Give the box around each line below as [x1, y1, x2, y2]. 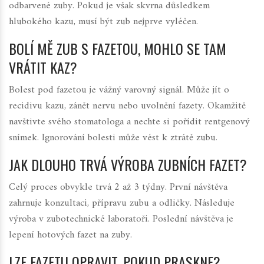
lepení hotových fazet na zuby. [9, 226, 132, 245]
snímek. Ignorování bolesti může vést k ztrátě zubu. [9, 129, 217, 147]
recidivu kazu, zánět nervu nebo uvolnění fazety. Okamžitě [9, 97, 246, 115]
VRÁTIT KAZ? [9, 57, 77, 78]
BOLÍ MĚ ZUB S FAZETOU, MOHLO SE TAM [9, 38, 226, 60]
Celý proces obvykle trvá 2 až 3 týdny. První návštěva [9, 179, 227, 197]
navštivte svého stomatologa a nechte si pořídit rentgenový [9, 113, 250, 131]
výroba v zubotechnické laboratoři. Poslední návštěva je [9, 210, 233, 229]
